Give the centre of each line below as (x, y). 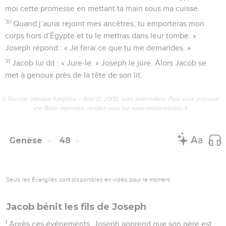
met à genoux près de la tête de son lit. (74, 75)
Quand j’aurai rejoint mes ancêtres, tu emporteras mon (109, 23)
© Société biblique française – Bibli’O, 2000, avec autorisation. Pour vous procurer (110, 99)
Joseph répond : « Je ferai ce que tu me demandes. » (98, 48)
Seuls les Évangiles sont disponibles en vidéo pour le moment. (89, 179)
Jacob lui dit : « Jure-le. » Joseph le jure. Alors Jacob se (109, 63)
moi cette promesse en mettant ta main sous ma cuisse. (102, 8)
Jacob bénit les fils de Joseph (76, 207)
